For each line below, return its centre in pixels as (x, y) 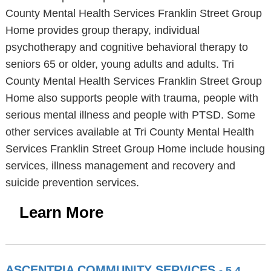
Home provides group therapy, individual (102, 30)
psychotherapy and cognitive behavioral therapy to (126, 47)
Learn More (61, 212)
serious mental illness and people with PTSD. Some (130, 115)
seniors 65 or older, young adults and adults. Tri (119, 64)
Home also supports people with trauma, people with (132, 98)
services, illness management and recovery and (120, 166)
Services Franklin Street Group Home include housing (135, 149)
